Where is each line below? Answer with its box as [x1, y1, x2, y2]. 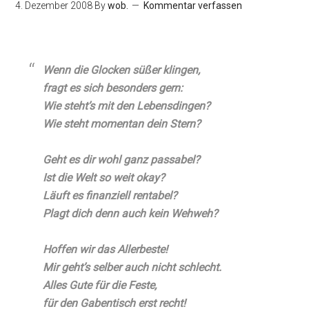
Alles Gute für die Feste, [43, 279, 157, 292]
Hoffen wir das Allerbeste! [43, 243, 168, 256]
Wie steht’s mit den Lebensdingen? [43, 99, 211, 112]
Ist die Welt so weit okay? [43, 171, 166, 184]
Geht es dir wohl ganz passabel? [43, 153, 201, 166]
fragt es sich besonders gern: [43, 81, 183, 94]
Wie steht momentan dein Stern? [43, 117, 201, 130]
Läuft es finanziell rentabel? [43, 189, 178, 202]
